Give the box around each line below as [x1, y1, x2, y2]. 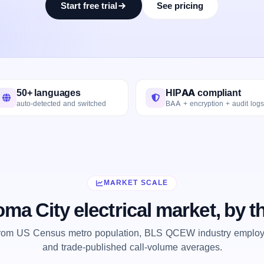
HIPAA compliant [166, 86, 241, 98]
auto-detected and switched [16, 98, 106, 108]
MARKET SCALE [103, 179, 169, 187]
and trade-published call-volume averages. [42, 241, 222, 253]
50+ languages [16, 86, 81, 98]
